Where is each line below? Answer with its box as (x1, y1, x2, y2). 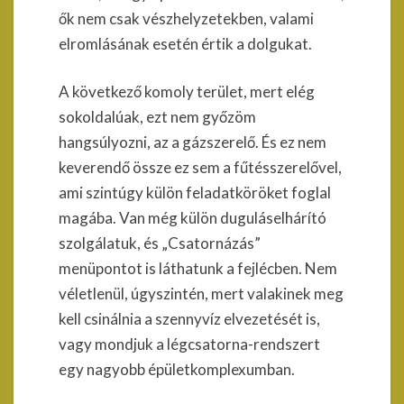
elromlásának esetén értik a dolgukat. (59, 33, 312, 53)
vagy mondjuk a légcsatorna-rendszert (59, 335, 320, 353)
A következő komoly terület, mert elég (59, 82, 315, 101)
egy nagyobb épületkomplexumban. (59, 360, 295, 379)
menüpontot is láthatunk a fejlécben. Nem (59, 259, 337, 278)
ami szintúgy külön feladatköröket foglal (59, 183, 331, 202)
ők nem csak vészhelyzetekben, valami (59, 8, 314, 28)
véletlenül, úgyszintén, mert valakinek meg (59, 284, 344, 303)
